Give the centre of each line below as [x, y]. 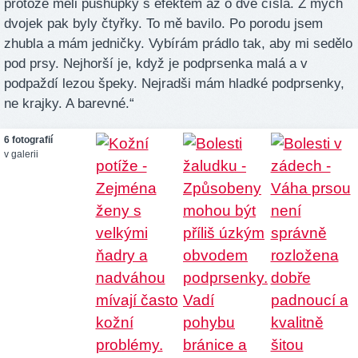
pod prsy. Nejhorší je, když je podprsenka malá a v [156, 63]
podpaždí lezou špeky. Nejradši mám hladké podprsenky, [174, 83]
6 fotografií [28, 139]
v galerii [21, 154]
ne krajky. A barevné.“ [69, 103]
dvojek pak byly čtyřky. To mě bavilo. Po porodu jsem [163, 23]
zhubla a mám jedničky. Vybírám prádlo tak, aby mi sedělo [178, 43]
